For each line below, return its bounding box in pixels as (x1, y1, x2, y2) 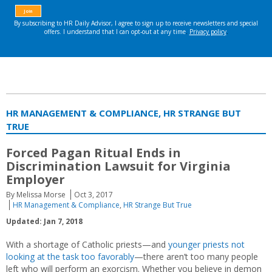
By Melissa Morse (6, 189, 66, 200)
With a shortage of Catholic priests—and (6, 239, 168, 250)
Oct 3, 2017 (74, 189, 113, 200)
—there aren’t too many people (134, 251, 258, 262)
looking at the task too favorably (6, 251, 134, 262)
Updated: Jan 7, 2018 (6, 216, 83, 226)
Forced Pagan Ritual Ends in (6, 144, 181, 161)
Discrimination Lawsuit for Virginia (6, 158, 231, 174)
